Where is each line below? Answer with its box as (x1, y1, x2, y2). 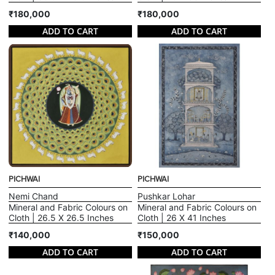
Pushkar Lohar (137, 190, 195, 201)
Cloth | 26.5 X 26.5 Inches (9, 212, 114, 223)
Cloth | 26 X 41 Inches (137, 212, 226, 223)
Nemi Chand (9, 190, 59, 201)
